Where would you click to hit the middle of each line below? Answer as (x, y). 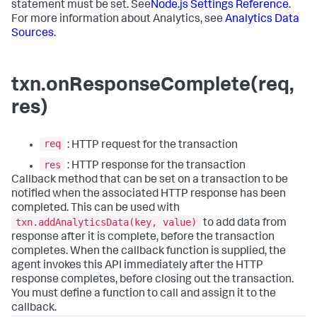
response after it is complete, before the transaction (143, 238)
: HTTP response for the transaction (155, 166)
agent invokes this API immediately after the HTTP (137, 266)
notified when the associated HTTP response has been (149, 194)
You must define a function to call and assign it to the (144, 295)
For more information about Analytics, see (118, 19)
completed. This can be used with (96, 208)
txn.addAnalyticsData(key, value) (106, 223)
